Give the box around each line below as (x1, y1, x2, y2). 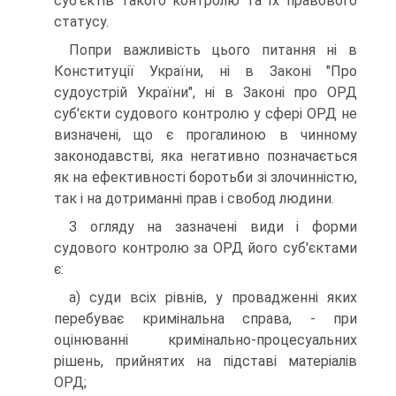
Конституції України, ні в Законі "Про (54, 63, 357, 80)
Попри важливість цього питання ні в (69, 42, 357, 58)
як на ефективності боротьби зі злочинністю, (54, 169, 357, 186)
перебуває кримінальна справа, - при (54, 310, 357, 327)
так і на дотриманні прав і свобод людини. (54, 190, 334, 207)
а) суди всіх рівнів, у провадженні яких (69, 289, 357, 306)
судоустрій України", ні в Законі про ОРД (54, 84, 357, 101)
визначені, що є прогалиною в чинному (54, 126, 357, 143)
